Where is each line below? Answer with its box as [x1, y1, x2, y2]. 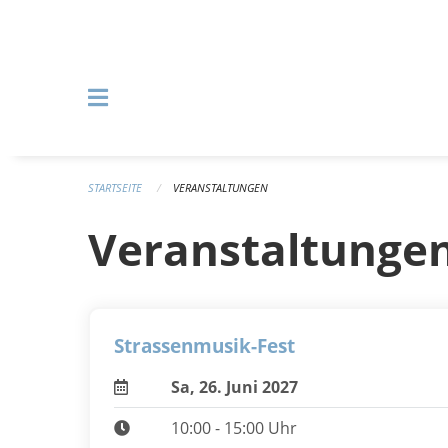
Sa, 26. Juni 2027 [170, 376, 298, 399]
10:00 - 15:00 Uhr [170, 417, 297, 440]
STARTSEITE [88, 180, 142, 195]
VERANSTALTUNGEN [173, 180, 268, 195]
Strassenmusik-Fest [114, 333, 295, 360]
